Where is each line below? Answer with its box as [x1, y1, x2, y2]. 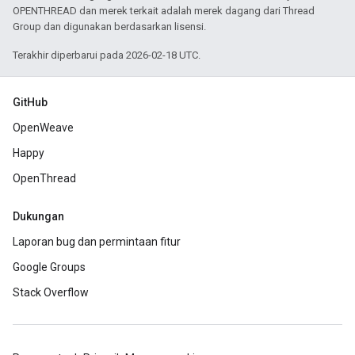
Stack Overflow [13, 286, 89, 299]
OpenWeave [13, 121, 74, 134]
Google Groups [13, 261, 86, 273]
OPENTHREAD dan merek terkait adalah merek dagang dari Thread [13, 5, 315, 17]
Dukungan [13, 210, 64, 223]
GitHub [13, 96, 48, 109]
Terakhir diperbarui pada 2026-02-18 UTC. [13, 49, 200, 61]
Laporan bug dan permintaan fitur [13, 235, 181, 248]
